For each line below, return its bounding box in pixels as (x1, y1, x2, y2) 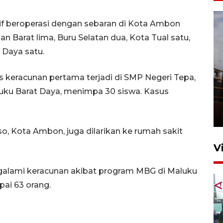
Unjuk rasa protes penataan (49, 83, 188, 96)
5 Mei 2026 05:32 (49, 110, 106, 117)
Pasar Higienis (49, 95, 122, 107)
